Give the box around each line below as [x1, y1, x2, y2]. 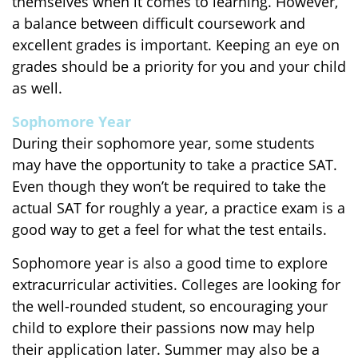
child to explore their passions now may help [12, 318, 315, 337]
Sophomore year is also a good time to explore [12, 253, 328, 272]
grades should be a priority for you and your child [12, 57, 346, 76]
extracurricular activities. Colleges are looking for [12, 275, 340, 294]
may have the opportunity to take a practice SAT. [12, 155, 337, 174]
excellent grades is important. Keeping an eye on [12, 35, 340, 54]
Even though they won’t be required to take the [12, 177, 326, 196]
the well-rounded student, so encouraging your [12, 296, 328, 316]
